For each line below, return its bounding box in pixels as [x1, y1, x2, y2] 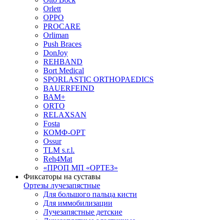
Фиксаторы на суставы [24, 172, 101, 181]
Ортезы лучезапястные [24, 181, 100, 190]
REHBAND [43, 57, 82, 66]
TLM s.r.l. [43, 146, 75, 154]
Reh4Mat [43, 155, 72, 163]
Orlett [43, 4, 61, 13]
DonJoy [43, 49, 68, 57]
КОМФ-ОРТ [43, 128, 85, 137]
